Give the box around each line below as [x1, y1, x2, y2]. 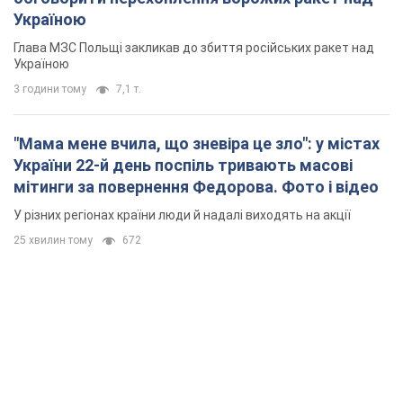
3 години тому [13, 82, 86, 95]
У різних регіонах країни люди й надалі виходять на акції [13, 207, 351, 222]
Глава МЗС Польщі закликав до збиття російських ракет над [13, 40, 374, 55]
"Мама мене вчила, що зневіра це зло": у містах [13, 133, 380, 153]
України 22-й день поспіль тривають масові [13, 155, 353, 175]
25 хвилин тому [13, 233, 93, 246]
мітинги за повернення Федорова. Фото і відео [13, 176, 379, 196]
